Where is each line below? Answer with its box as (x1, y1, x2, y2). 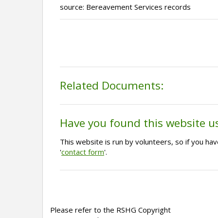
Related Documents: (60, 78, 163, 93)
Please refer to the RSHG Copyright (50, 205, 171, 215)
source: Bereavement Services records (60, 2, 191, 12)
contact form (61, 147, 104, 157)
